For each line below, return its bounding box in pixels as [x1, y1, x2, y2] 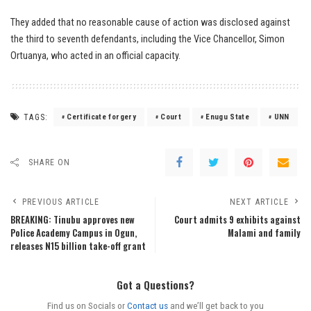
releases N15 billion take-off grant [10, 239, 146, 253]
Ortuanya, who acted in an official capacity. [10, 50, 180, 62]
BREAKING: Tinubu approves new [10, 213, 135, 227]
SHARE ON [28, 158, 71, 168]
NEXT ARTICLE [229, 197, 289, 208]
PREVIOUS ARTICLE [22, 197, 100, 208]
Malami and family [228, 226, 301, 240]
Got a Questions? [117, 277, 194, 293]
